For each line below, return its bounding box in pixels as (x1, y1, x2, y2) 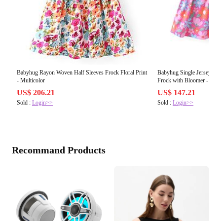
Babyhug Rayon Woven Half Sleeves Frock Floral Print (17, 69, 147, 76)
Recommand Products (12, 145, 106, 156)
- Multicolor (17, 77, 45, 84)
